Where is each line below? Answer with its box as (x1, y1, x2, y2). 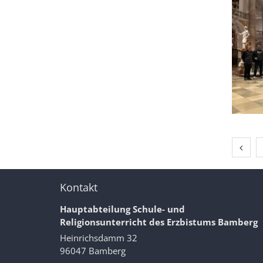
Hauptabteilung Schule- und (60, 203, 185, 215)
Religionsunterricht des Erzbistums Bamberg (60, 216, 258, 228)
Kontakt (60, 180, 97, 195)
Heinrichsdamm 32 (60, 232, 137, 244)
